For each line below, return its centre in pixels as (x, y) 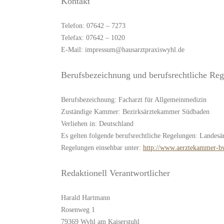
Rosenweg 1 (78, 210)
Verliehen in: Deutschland (97, 124)
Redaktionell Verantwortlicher (115, 173)
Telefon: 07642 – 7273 (93, 26)
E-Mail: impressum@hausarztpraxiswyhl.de (123, 50)
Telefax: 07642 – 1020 (93, 38)
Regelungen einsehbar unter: (102, 148)
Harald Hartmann (85, 198)
